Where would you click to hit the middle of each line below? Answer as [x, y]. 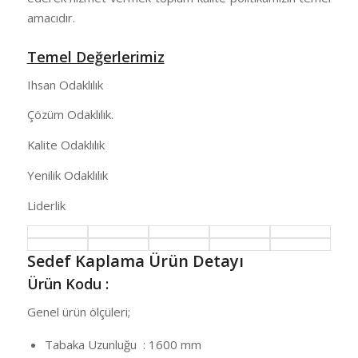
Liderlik [46, 205]
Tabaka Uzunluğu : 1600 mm [123, 344]
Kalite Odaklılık [66, 145]
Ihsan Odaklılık [65, 84]
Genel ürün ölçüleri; [78, 311]
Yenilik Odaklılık [67, 175]
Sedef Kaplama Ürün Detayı [135, 261]
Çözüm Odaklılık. [70, 115]
